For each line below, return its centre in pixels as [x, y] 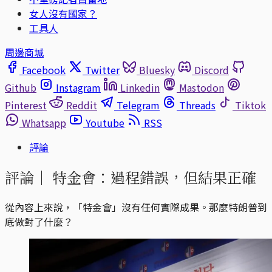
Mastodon [202, 87]
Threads [197, 105]
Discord [212, 70]
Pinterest [26, 105]
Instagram [78, 87]
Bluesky [157, 70]
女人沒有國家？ [63, 13]
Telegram [138, 105]
